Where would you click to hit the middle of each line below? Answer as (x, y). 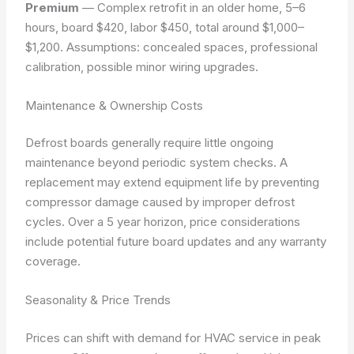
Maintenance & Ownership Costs (115, 105)
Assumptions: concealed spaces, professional (192, 47)
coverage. (53, 261)
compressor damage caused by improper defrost (160, 202)
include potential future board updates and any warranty (176, 241)
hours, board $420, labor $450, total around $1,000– (165, 27)
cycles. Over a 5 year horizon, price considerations (163, 222)
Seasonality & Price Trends (98, 300)
